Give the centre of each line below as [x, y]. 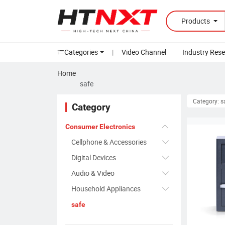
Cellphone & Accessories [109, 142]
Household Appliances [106, 189]
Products [196, 21]
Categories [81, 52]
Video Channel [144, 52]
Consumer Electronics [100, 127]
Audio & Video [93, 173]
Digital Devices [94, 158]
